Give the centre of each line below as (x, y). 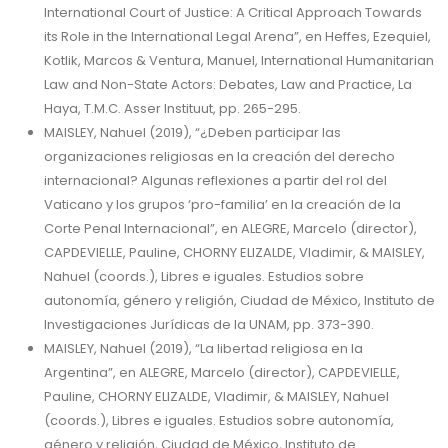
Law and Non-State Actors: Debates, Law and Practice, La (228, 84)
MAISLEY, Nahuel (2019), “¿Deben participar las (192, 132)
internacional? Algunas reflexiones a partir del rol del (215, 180)
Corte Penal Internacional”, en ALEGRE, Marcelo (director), (230, 228)
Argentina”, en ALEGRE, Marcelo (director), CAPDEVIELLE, (222, 372)
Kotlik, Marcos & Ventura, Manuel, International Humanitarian (239, 60)
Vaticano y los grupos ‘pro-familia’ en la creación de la (222, 204)
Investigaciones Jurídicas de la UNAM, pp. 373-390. (209, 324)
